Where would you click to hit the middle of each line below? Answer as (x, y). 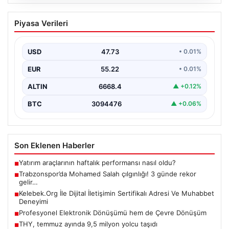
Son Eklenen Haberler (54, 145)
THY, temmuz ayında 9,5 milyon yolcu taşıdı (88, 224)
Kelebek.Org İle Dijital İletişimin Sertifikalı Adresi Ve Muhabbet (117, 193)
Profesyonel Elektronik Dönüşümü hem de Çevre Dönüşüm (113, 212)
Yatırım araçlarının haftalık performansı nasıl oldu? (97, 162)
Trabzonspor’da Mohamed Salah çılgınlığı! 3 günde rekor (108, 174)
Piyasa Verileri (41, 23)
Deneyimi (33, 201)
